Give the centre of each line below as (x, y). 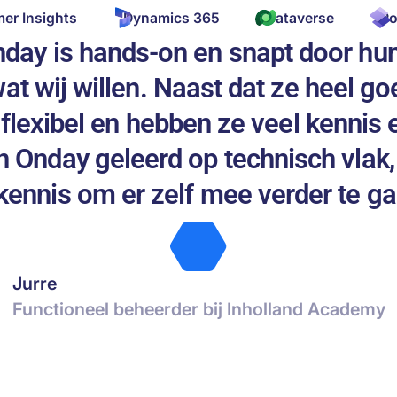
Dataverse (300, 18)
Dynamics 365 (171, 18)
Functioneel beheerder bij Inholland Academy (198, 309)
